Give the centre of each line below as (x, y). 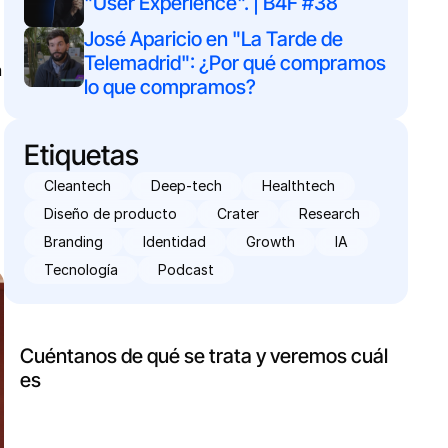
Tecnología (80, 269)
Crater (237, 213)
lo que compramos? (169, 87)
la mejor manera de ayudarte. (170, 380)
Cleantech (77, 185)
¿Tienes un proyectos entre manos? (176, 332)
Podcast (185, 269)
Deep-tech (186, 185)
